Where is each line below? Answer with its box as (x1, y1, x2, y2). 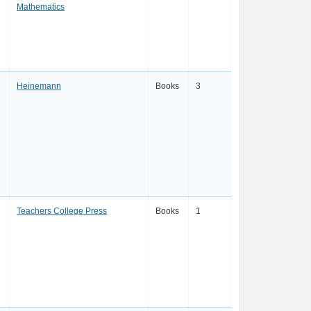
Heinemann (17, 81, 61, 91)
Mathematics (17, 2, 65, 12)
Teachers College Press (17, 206, 107, 216)
